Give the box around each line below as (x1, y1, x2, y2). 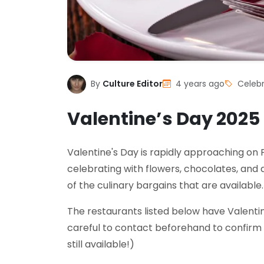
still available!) (67, 237, 134, 251)
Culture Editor (103, 78, 163, 90)
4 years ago (173, 78, 225, 90)
